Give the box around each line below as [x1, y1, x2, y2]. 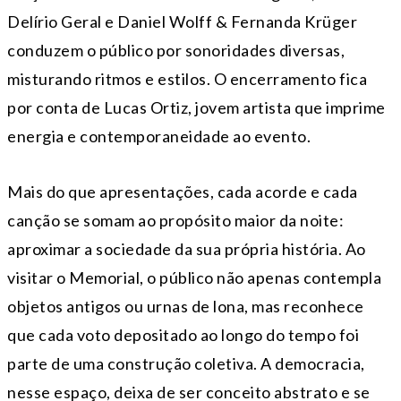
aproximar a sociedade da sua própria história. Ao [7, 239, 366, 260]
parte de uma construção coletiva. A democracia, [7, 354, 365, 374]
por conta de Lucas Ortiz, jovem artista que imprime [7, 98, 386, 118]
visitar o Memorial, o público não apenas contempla [7, 268, 381, 288]
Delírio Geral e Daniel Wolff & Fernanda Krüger [7, 12, 357, 32]
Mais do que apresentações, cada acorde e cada [7, 182, 358, 202]
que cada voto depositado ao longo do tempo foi [7, 325, 359, 346]
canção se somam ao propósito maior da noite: [7, 210, 344, 231]
